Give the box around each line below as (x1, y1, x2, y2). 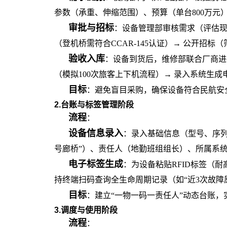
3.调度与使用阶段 (54, 206, 118, 214)
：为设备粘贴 (123, 160, 172, 169)
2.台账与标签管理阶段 (54, 100, 134, 109)
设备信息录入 (68, 128, 123, 138)
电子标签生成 (68, 159, 123, 169)
